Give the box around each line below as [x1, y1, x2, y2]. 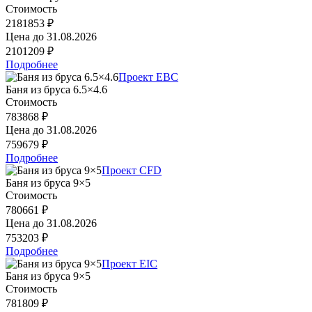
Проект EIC [102, 257, 157, 270]
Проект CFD [102, 164, 162, 176]
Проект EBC [118, 70, 178, 83]
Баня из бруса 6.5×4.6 [6, 83, 107, 95]
